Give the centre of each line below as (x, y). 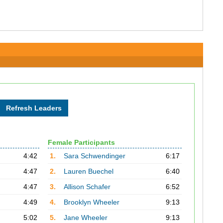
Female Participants (81, 142)
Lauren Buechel (88, 171)
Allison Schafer (87, 187)
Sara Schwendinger (94, 156)
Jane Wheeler (85, 218)
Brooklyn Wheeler (91, 202)
